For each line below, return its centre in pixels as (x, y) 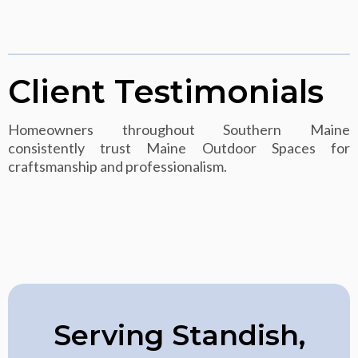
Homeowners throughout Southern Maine (179, 129)
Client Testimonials (166, 91)
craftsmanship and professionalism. (117, 166)
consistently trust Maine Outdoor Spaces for (179, 147)
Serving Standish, (179, 335)
